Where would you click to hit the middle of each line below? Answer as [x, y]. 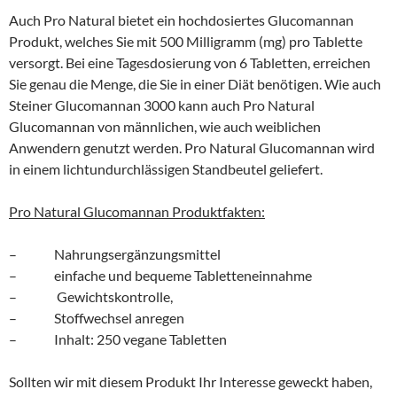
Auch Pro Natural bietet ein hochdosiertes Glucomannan [181, 19]
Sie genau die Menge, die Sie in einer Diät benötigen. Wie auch [195, 83]
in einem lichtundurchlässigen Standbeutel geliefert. [166, 168]
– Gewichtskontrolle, [91, 296]
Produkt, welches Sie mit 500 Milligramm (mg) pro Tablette [186, 41]
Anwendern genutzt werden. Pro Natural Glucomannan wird [192, 147]
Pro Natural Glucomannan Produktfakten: [137, 211]
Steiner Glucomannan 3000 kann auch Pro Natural [162, 105]
